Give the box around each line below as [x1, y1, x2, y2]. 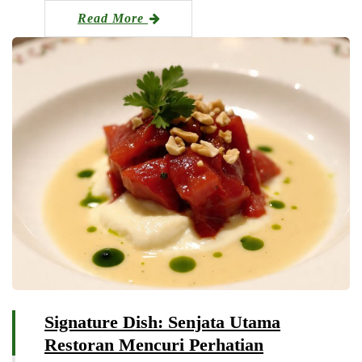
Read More [78, 11, 148, 25]
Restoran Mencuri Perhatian [44, 335, 263, 356]
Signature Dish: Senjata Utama [44, 312, 280, 333]
